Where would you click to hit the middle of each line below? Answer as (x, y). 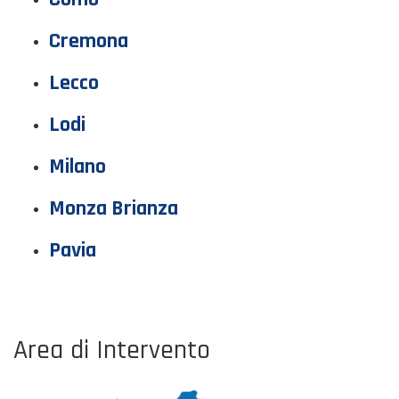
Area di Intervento (112, 350)
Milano (77, 167)
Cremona (89, 41)
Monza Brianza (114, 208)
